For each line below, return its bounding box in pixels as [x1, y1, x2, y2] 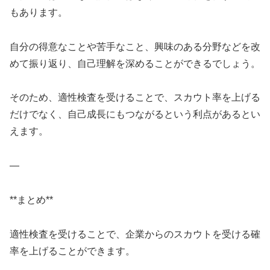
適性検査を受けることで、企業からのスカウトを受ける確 [10, 228, 260, 239]
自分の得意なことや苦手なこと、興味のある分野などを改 [10, 41, 260, 52]
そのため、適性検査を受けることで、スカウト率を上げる [10, 92, 260, 103]
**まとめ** [10, 195, 53, 206]
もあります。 [10, 7, 67, 17]
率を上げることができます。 [10, 245, 135, 256]
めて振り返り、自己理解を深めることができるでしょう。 [10, 58, 260, 69]
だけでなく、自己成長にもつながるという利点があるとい [10, 109, 260, 120]
